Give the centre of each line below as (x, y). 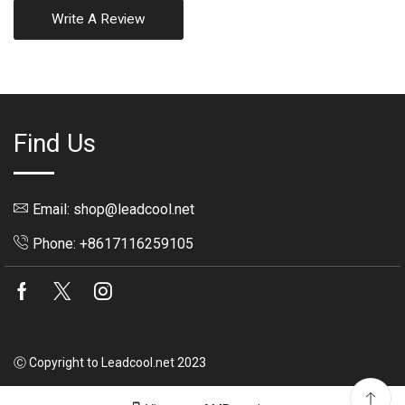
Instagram (151, 294)
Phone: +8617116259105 (113, 244)
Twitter (103, 294)
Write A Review (99, 19)
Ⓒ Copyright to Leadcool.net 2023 (110, 363)
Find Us (55, 144)
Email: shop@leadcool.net (113, 210)
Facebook (74, 294)
